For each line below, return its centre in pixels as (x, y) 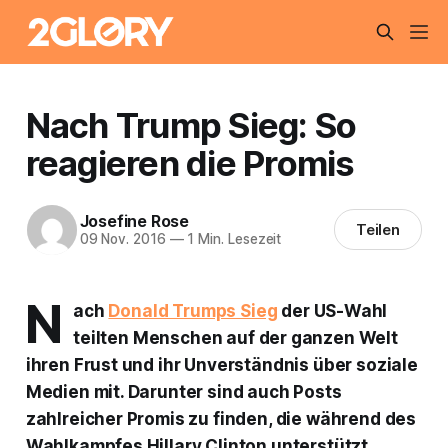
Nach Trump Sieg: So (191, 124)
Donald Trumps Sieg (193, 310)
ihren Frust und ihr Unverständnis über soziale (221, 364)
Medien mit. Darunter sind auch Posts (183, 391)
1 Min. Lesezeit (232, 239)
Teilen (378, 230)
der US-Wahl (332, 310)
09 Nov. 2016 (122, 239)
